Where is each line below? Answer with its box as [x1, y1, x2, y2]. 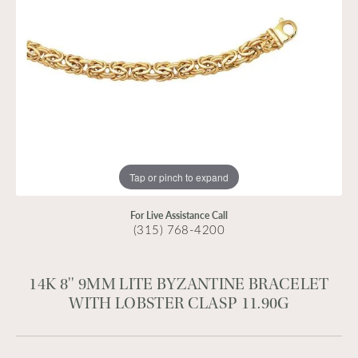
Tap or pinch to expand [129, 169, 229, 184]
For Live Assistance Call [130, 209, 228, 221]
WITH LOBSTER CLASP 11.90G [69, 294, 289, 312]
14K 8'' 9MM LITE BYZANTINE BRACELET [29, 275, 329, 293]
